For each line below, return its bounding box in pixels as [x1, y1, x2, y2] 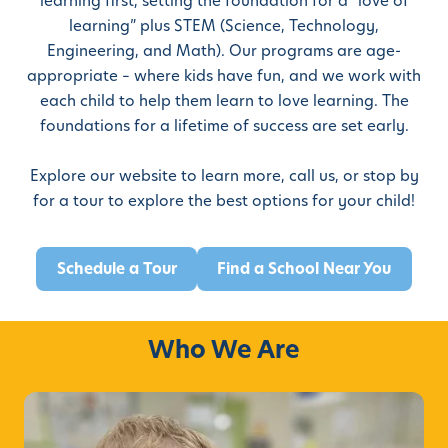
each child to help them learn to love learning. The [39, 89, 409, 111]
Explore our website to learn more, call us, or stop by [29, 164, 419, 186]
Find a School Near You [217, 258, 392, 280]
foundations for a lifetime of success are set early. [39, 114, 409, 136]
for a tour [33, 189, 104, 211]
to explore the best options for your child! [108, 189, 415, 211]
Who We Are [148, 332, 300, 366]
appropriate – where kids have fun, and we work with [27, 64, 421, 86]
